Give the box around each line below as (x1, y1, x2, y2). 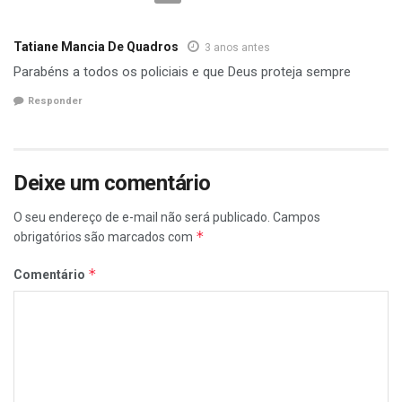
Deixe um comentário (13, 170, 211, 197)
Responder (28, 95, 82, 108)
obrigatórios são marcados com (13, 230, 196, 245)
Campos (273, 210, 320, 225)
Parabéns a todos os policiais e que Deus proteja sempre (13, 63, 351, 80)
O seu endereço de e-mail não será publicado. (13, 210, 270, 225)
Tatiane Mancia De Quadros (13, 39, 179, 54)
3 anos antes (205, 40, 270, 54)
